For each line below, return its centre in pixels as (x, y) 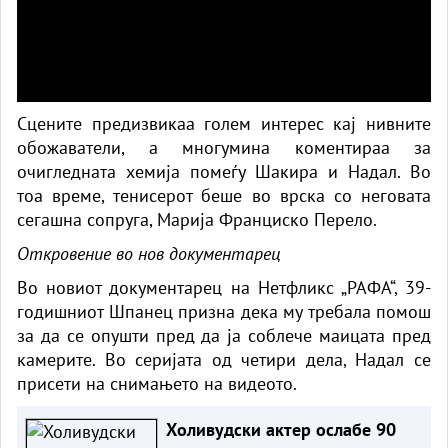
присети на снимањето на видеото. (157, 383)
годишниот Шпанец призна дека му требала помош (224, 311)
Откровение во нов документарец (149, 253)
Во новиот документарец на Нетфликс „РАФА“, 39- (224, 287)
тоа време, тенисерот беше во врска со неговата (224, 195)
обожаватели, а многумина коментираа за (224, 147)
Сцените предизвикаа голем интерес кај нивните (224, 123)
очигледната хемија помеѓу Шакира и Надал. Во (224, 171)
